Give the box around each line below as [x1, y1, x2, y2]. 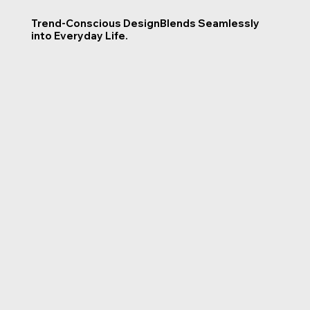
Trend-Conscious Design [30, 17, 160, 30]
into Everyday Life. [30, 29, 128, 43]
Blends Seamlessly [159, 17, 259, 30]
